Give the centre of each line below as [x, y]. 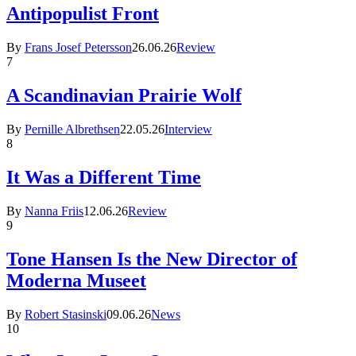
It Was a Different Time [104, 177]
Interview [188, 129]
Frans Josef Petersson [78, 48]
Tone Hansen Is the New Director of [152, 259]
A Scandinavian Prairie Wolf [124, 96]
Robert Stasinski [66, 314]
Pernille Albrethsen [72, 129]
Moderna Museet [76, 280]
